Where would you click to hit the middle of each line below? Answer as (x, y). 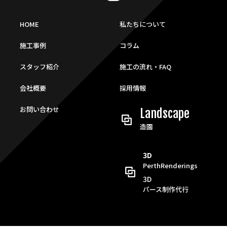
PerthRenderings (171, 165)
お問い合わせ (39, 109)
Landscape (164, 113)
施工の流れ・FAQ (145, 66)
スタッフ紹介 (39, 66)
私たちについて (142, 24)
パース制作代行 (166, 189)
